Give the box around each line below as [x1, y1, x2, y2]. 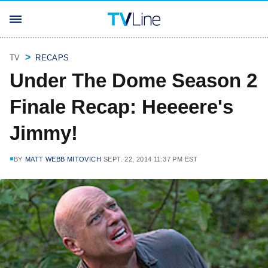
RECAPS [35, 53, 69, 62]
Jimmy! [10, 122, 78, 144]
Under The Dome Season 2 [10, 69, 257, 92]
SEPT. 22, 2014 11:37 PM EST [103, 156, 198, 163]
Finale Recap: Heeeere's [10, 96, 233, 118]
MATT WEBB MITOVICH [25, 156, 102, 163]
